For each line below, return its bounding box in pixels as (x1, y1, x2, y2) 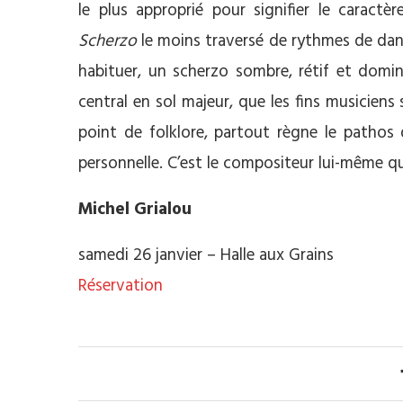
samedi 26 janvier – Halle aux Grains (78, 242, 334, 270)
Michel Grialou (78, 196, 192, 224)
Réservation (78, 273, 163, 300)
